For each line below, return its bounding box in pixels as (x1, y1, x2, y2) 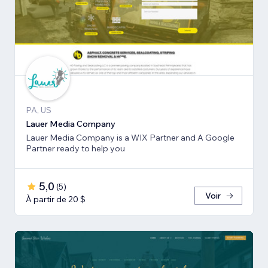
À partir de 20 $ (26, 193, 86, 205)
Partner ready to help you (26, 142, 125, 154)
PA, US (26, 104, 51, 115)
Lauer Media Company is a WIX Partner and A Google (26, 132, 234, 143)
